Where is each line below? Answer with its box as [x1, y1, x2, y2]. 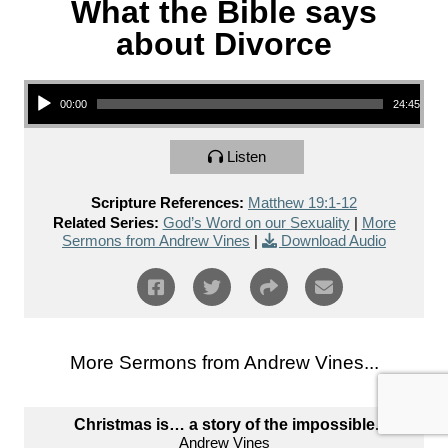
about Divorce [116, 26, 332, 62]
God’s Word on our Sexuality [162, 214, 350, 231]
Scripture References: [91, 194, 244, 211]
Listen [227, 148, 266, 165]
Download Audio [281, 232, 386, 249]
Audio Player [27, 73, 73, 92]
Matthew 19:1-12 [248, 194, 357, 211]
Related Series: [52, 214, 159, 231]
